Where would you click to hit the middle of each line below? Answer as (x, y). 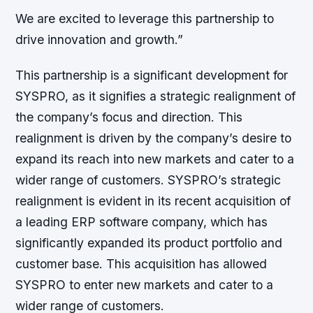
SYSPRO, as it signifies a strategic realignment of (156, 96)
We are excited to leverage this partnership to (145, 19)
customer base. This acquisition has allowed (141, 264)
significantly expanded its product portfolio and (149, 243)
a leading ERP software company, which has (142, 222)
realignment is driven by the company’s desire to (154, 138)
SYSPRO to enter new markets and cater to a (145, 285)
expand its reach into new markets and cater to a (155, 159)
